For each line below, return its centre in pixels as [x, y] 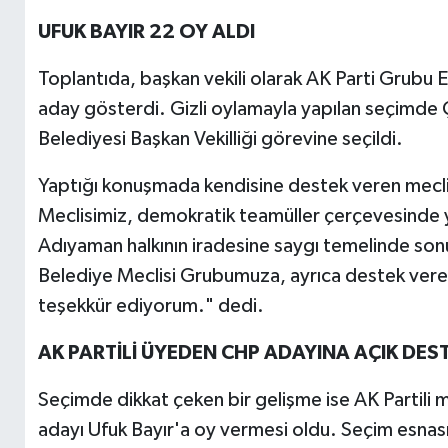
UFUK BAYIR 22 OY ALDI [146, 32]
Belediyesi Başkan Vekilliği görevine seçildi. [220, 139]
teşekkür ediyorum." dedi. [150, 306]
